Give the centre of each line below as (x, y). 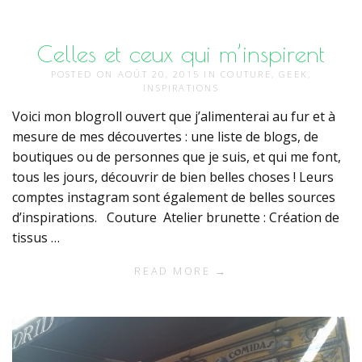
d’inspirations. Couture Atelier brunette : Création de (176, 217)
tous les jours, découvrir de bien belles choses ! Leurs (173, 177)
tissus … (36, 238)
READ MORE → (181, 271)
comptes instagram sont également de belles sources (174, 197)
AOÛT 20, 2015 (161, 74)
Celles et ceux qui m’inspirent (181, 53)
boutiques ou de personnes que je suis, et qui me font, (177, 157)
